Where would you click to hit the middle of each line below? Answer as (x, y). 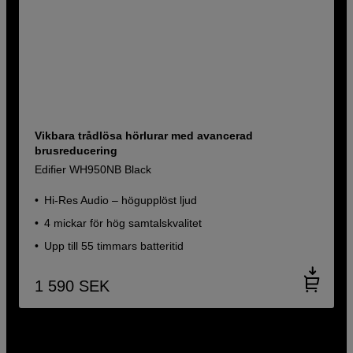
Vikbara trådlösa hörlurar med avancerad (144, 136)
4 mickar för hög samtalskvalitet (123, 223)
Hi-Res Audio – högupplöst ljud (121, 201)
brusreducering (76, 151)
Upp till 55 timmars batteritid (114, 246)
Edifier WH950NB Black (93, 170)
